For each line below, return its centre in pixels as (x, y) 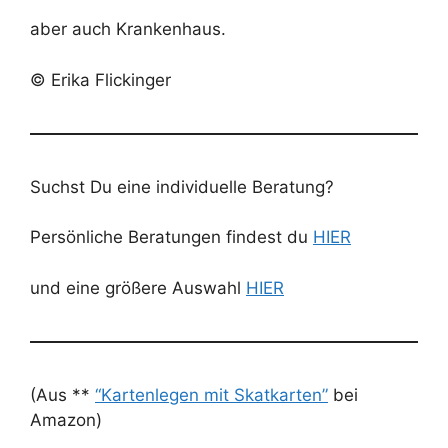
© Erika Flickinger (100, 79)
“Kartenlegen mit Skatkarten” (211, 394)
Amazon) (66, 419)
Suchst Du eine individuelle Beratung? (182, 186)
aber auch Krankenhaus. (128, 29)
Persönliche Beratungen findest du (171, 237)
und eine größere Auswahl (138, 287)
